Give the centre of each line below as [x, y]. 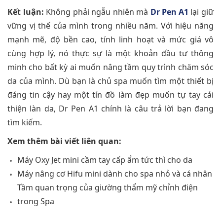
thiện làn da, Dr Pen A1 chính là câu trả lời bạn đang [110, 109]
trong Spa [36, 202]
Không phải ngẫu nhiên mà [97, 12]
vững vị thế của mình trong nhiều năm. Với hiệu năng [110, 26]
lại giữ [201, 12]
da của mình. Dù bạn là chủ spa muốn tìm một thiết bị [110, 81]
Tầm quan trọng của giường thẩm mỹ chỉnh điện [108, 188]
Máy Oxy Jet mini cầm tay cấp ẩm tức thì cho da [105, 160]
